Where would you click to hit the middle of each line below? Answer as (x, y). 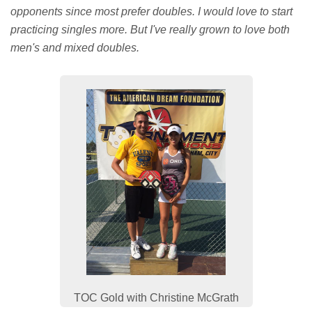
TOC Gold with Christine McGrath (156, 297)
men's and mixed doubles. (75, 48)
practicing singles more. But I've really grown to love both (150, 30)
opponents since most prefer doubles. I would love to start (151, 12)
